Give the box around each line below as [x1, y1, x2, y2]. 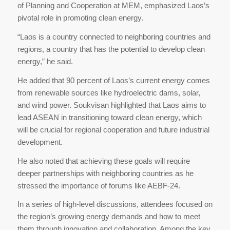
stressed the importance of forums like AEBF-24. [17, 181, 180, 190]
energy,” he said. [17, 57, 75, 66]
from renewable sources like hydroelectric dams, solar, [17, 88, 200, 97]
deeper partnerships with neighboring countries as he [17, 168, 194, 178]
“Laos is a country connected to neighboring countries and [17, 32, 210, 42]
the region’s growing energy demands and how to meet [17, 212, 200, 221]
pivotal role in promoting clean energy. [17, 13, 145, 23]
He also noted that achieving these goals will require [17, 156, 190, 165]
